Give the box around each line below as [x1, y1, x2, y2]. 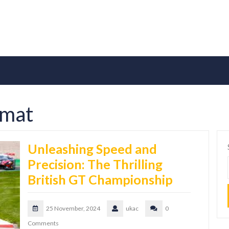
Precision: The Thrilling [28, 156, 163, 172]
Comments [28, 219, 59, 227]
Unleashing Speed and [28, 141, 157, 157]
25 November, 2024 [46, 204, 100, 213]
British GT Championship [28, 172, 173, 188]
